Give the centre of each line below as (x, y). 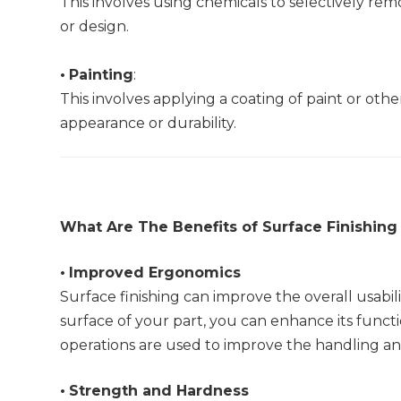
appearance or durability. (149, 124)
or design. (95, 27)
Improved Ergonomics (155, 273)
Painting (102, 75)
